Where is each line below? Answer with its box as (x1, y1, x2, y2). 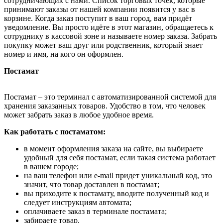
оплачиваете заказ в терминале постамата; (24, 207, 167, 216)
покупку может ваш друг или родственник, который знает (4, 41, 203, 49)
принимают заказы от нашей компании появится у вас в (4, 5, 195, 13)
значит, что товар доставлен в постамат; (24, 180, 159, 189)
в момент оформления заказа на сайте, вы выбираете (24, 144, 203, 153)
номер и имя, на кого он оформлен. (4, 50, 123, 58)
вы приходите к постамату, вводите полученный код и (24, 189, 209, 198)
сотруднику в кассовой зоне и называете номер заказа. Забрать (4, 32, 217, 40)
